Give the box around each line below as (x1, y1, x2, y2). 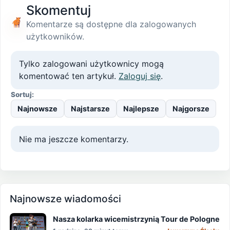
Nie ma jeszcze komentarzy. (19, 133, 128, 144)
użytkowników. (26, 31, 84, 42)
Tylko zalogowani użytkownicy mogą (19, 59, 164, 69)
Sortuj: (11, 90, 34, 99)
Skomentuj (26, 2, 91, 18)
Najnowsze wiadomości (10, 192, 122, 205)
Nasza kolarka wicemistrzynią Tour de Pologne (53, 214, 220, 223)
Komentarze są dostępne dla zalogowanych (26, 18, 196, 29)
